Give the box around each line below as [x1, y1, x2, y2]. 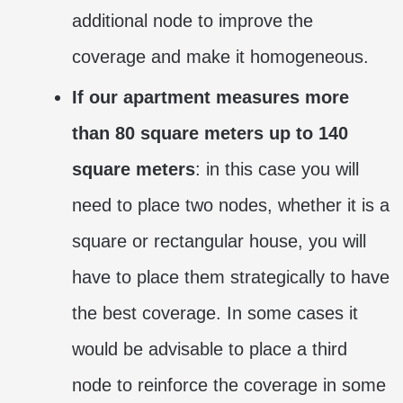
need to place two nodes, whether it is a [72, 194, 390, 215]
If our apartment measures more [72, 86, 349, 107]
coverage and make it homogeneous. [72, 46, 369, 67]
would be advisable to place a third [72, 338, 347, 359]
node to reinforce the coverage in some [72, 374, 386, 395]
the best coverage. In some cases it [72, 302, 358, 323]
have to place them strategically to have [72, 266, 390, 287]
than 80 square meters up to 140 [72, 122, 348, 143]
